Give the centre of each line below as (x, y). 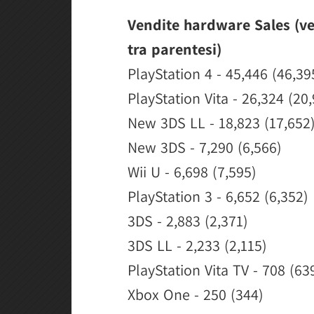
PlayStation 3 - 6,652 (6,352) (218, 196)
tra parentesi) (175, 49)
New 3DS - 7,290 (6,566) (205, 147)
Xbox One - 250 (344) (196, 294)
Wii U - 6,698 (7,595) (192, 172)
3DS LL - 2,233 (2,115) (197, 245)
